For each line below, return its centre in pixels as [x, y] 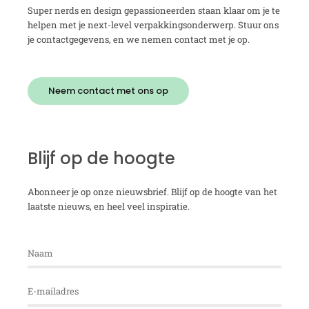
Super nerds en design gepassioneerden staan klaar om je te [154, 10]
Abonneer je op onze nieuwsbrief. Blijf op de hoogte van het [152, 191]
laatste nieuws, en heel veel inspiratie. [109, 206]
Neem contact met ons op [108, 90]
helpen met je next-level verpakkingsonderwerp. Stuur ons [153, 24]
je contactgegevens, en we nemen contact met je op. [139, 39]
